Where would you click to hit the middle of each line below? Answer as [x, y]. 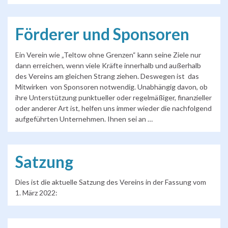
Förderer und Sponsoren [102, 34]
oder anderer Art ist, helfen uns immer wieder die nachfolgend [113, 108]
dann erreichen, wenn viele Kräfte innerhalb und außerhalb [108, 65]
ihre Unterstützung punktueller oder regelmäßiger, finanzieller [113, 97]
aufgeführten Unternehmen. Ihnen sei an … [84, 119]
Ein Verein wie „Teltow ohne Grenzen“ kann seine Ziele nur [108, 54]
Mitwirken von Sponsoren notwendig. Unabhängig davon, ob [111, 87]
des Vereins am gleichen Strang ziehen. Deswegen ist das [107, 76]
